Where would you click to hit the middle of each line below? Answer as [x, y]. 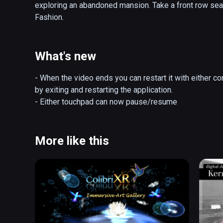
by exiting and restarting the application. [104, 90]
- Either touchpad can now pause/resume [106, 102]
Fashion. [49, 17]
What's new [65, 56]
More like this [72, 141]
